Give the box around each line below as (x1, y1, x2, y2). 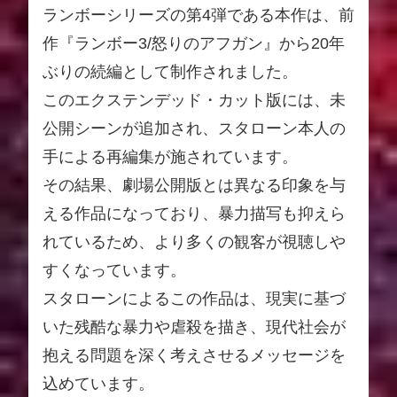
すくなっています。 (43, 261, 186, 279)
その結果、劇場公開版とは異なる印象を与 (43, 175, 346, 194)
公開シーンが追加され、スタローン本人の (43, 119, 346, 137)
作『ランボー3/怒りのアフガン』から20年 (43, 34, 345, 52)
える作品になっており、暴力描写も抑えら (43, 204, 346, 222)
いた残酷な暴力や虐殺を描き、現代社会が (43, 317, 346, 336)
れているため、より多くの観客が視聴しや (43, 232, 346, 251)
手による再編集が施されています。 (43, 147, 298, 166)
